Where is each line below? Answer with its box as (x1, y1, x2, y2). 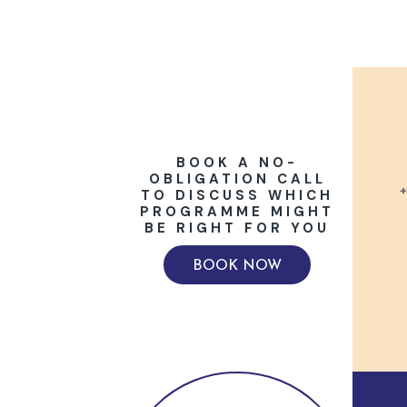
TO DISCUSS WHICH (141, 185, 334, 204)
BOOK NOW (193, 258, 283, 273)
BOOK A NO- (176, 153, 299, 172)
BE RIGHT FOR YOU (144, 218, 331, 237)
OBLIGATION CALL (148, 169, 326, 188)
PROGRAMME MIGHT (140, 202, 335, 221)
